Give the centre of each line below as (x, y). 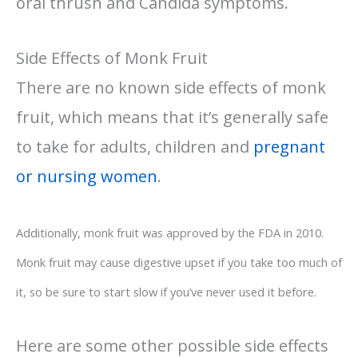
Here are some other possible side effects (172, 345)
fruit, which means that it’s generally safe (172, 117)
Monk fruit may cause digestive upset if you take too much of (179, 262)
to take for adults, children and (135, 146)
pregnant (289, 146)
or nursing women (87, 176)
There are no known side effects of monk (171, 87)
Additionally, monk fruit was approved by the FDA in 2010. (170, 232)
